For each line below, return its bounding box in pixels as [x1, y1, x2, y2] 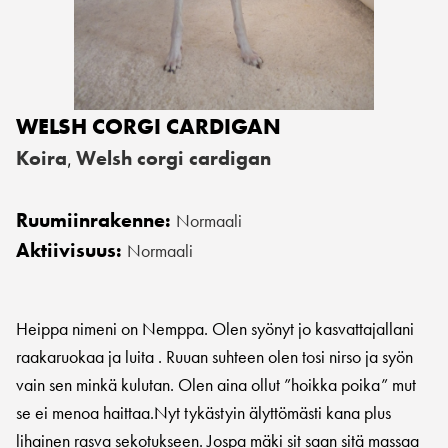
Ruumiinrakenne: [16, 207, 176, 233]
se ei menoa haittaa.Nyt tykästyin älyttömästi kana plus [16, 401, 391, 424]
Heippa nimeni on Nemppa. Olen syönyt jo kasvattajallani [16, 317, 414, 340]
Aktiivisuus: [16, 237, 127, 263]
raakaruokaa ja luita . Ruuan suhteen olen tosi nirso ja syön [16, 345, 413, 368]
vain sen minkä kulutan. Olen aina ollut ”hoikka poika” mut [16, 373, 416, 396]
